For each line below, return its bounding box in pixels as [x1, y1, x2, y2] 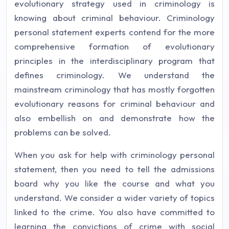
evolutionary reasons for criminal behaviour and [14, 98, 215, 109]
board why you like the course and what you [14, 178, 215, 189]
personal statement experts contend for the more [14, 27, 215, 37]
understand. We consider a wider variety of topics [14, 192, 215, 203]
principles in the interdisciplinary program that [14, 55, 215, 66]
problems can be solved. [14, 127, 111, 138]
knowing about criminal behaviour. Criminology [14, 12, 215, 23]
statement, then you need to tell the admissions [14, 164, 215, 174]
